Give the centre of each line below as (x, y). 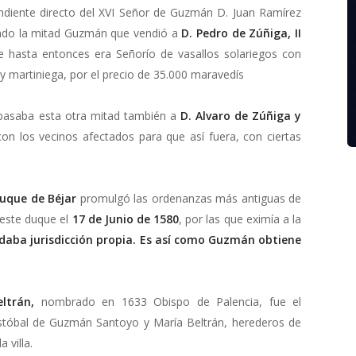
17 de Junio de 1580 (126, 219)
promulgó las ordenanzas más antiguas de (189, 198)
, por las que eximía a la (240, 219)
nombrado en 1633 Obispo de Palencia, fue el (171, 301)
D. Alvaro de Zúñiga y (241, 115)
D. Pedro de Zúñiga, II (242, 33)
